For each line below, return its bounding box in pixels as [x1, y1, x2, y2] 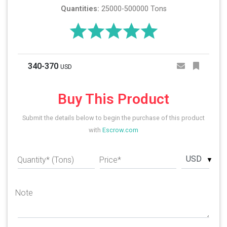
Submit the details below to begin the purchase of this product [22, 114, 205, 122]
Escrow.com [102, 126, 138, 134]
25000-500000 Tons [99, 5, 167, 13]
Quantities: [60, 5, 99, 13]
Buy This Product [58, 91, 169, 108]
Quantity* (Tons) [17, 155, 74, 165]
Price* [99, 155, 121, 165]
